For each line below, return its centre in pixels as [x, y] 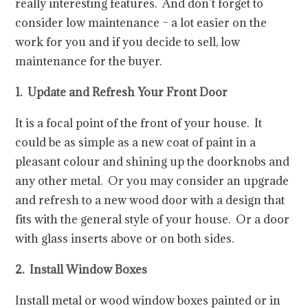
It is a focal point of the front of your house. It [139, 123]
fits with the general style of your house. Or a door [153, 219]
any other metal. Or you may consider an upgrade [152, 181]
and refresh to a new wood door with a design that [150, 200]
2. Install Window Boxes [81, 269]
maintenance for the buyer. [89, 61]
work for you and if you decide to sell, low [128, 42]
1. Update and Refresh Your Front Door [122, 92]
